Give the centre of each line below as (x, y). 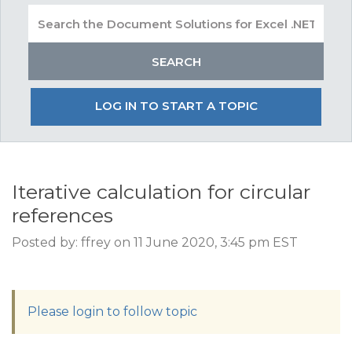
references (62, 215)
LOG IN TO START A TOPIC (176, 106)
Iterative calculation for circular (161, 192)
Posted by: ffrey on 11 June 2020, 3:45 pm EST (155, 242)
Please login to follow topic (112, 312)
